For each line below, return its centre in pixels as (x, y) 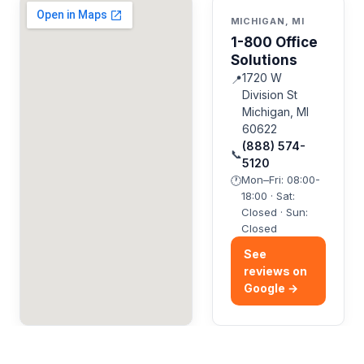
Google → (271, 288)
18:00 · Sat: (268, 195)
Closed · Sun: (274, 212)
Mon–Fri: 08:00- (280, 179)
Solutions (264, 60)
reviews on (275, 271)
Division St (269, 94)
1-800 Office (274, 42)
